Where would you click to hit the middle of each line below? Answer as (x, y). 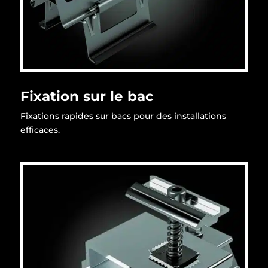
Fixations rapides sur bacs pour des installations (123, 116)
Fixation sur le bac (87, 96)
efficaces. (40, 130)
